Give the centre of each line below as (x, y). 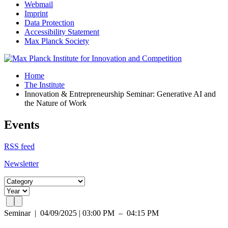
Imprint (36, 13)
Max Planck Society (57, 41)
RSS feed (19, 146)
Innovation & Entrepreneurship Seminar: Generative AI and (120, 94)
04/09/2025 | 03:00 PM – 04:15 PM (99, 213)
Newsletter (21, 163)
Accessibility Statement (62, 32)
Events (22, 124)
